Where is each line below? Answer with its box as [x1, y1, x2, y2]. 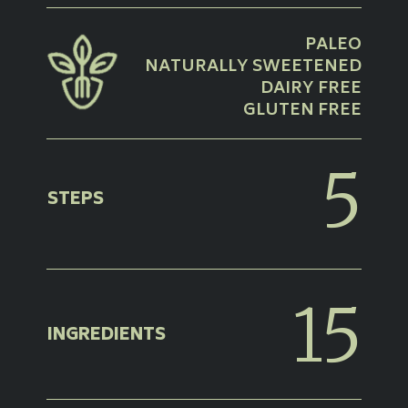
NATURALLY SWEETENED [144, 54, 362, 82]
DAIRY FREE [260, 76, 362, 104]
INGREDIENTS [47, 321, 167, 352]
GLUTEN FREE [242, 97, 362, 126]
